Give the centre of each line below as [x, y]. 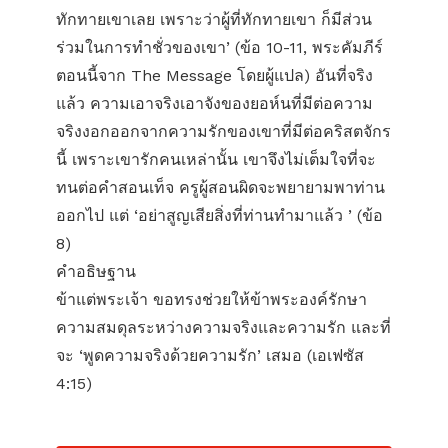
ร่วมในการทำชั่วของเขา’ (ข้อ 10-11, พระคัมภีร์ [219, 47]
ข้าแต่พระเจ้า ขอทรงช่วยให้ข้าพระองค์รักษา [211, 299]
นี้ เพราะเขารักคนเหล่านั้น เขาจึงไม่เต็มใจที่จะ [216, 159]
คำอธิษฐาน [96, 271]
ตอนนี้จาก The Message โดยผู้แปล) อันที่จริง [214, 75]
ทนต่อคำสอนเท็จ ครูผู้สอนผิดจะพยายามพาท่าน [220, 187]
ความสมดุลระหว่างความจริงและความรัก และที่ [223, 327]
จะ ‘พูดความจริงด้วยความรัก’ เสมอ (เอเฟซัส [210, 355]
